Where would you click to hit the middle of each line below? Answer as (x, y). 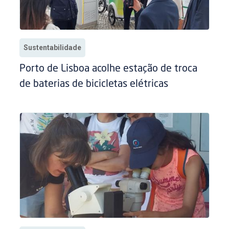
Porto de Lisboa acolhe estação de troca (109, 69)
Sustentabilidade (53, 47)
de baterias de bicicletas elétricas (94, 84)
